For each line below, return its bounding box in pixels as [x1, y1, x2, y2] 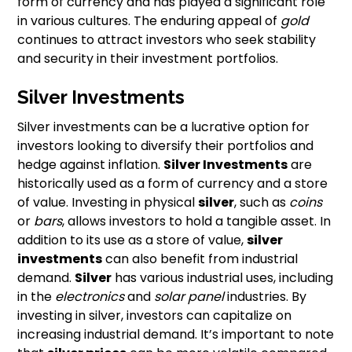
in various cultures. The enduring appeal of [17, 12, 281, 31]
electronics [55, 288, 125, 306]
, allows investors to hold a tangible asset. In [62, 212, 332, 231]
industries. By [224, 288, 307, 306]
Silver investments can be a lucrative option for [17, 118, 310, 137]
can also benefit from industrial [102, 250, 299, 269]
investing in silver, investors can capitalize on [17, 306, 292, 325]
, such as [234, 193, 290, 212]
